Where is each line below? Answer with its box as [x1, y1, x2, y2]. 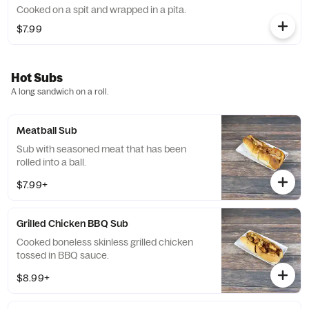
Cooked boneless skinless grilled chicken [17, 236, 193, 248]
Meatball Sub [17, 124, 77, 137]
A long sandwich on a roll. [11, 86, 108, 97]
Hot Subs [11, 70, 63, 85]
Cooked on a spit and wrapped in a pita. [17, 3, 186, 16]
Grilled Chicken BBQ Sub [17, 217, 129, 230]
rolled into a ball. [17, 156, 86, 168]
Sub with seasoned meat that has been [17, 143, 186, 155]
